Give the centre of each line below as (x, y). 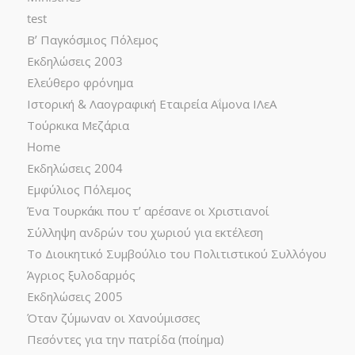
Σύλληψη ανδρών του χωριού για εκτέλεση (145, 232)
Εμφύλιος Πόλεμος (79, 189)
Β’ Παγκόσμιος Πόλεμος (92, 40)
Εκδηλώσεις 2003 (74, 61)
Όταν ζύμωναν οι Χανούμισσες (113, 318)
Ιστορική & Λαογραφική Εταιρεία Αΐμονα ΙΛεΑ (151, 104)
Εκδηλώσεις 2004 (74, 168)
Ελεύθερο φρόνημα (80, 82)
